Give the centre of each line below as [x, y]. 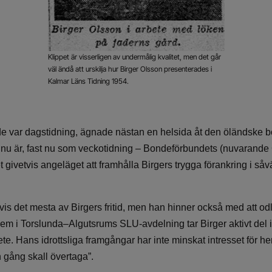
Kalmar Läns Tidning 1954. [88, 81]
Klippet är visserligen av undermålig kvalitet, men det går [134, 57]
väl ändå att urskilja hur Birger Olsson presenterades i [130, 69]
